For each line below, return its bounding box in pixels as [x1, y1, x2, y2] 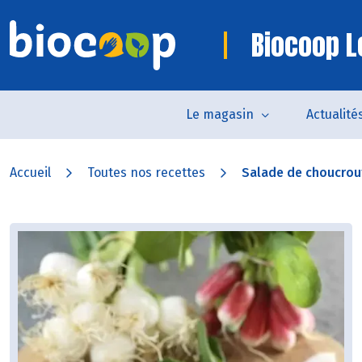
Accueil [10, 165, 51, 180]
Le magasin [186, 107, 254, 122]
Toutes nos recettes [87, 165, 205, 180]
